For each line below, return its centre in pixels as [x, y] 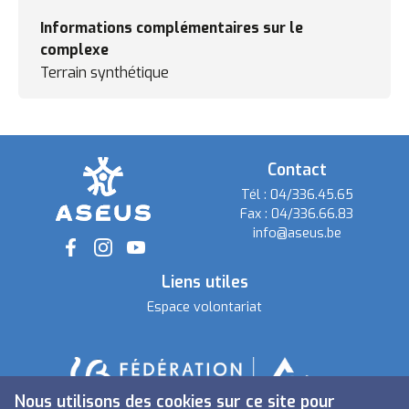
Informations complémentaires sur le [172, 27]
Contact [297, 169]
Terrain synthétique [106, 72]
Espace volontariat [204, 308]
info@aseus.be [297, 234]
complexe [74, 49]
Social [85, 264]
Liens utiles [204, 282]
